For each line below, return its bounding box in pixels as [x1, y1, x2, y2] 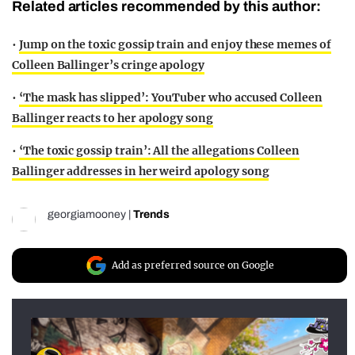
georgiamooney [48, 208, 126, 221]
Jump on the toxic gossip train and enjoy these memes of [18, 37, 331, 52]
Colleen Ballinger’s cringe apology [12, 58, 205, 73]
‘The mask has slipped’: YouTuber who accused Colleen [18, 90, 323, 105]
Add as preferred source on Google [112, 259, 274, 272]
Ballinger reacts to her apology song [12, 111, 213, 126]
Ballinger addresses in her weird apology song [12, 164, 269, 179]
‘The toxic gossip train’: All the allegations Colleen [18, 143, 300, 158]
